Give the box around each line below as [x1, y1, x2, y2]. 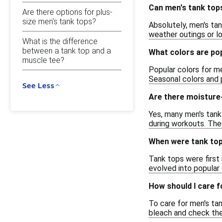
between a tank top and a [22, 46, 111, 55]
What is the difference [22, 36, 98, 46]
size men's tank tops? [22, 16, 96, 26]
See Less [22, 80, 55, 90]
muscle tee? [22, 55, 64, 65]
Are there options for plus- [22, 7, 112, 17]
